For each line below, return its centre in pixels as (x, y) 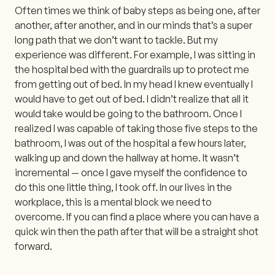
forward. (33, 246)
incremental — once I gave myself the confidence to (131, 172)
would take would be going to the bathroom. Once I (128, 113)
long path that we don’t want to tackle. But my (116, 40)
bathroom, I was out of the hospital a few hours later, (130, 143)
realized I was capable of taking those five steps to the (136, 128)
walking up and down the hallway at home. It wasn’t (127, 157)
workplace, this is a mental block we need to (113, 202)
